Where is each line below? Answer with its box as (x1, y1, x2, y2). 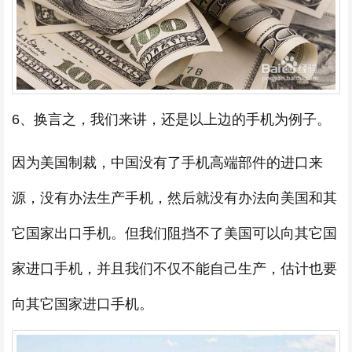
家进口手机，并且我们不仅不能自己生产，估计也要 (12, 261, 337, 277)
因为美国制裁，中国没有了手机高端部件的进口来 (12, 155, 323, 171)
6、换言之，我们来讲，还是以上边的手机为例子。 (12, 112, 331, 128)
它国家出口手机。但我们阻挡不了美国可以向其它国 (12, 225, 337, 242)
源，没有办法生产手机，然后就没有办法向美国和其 (12, 190, 337, 207)
